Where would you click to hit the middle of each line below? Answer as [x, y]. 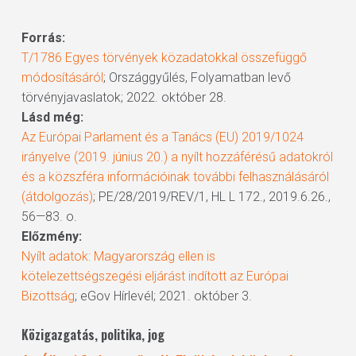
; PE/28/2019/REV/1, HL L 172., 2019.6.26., [211, 197]
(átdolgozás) [57, 197]
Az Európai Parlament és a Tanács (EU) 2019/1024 [162, 137]
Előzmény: [51, 236]
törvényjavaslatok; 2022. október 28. [124, 97]
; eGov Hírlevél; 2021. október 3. [163, 296]
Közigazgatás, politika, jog [93, 335]
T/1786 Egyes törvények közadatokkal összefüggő [164, 58]
